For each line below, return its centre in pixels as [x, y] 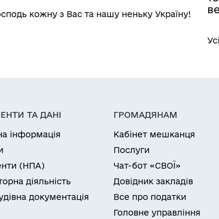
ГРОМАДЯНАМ [145, 115]
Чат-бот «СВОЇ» [147, 165]
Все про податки [150, 197]
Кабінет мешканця [154, 134]
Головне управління [157, 212]
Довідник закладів [153, 181]
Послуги [131, 150]
